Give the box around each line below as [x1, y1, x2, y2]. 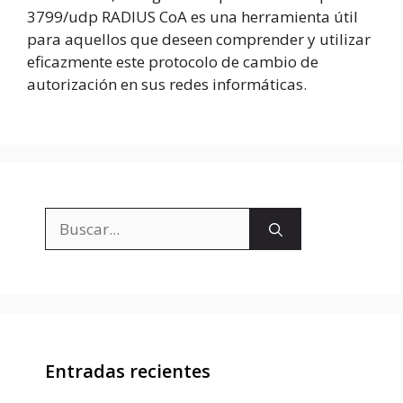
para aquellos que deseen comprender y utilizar [27, 28, 371, 49]
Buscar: [44, 208, 97, 229]
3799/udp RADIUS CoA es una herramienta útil [27, 5, 358, 27]
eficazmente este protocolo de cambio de [27, 50, 318, 72]
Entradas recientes [45, 359, 210, 384]
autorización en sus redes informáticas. [27, 73, 307, 94]
